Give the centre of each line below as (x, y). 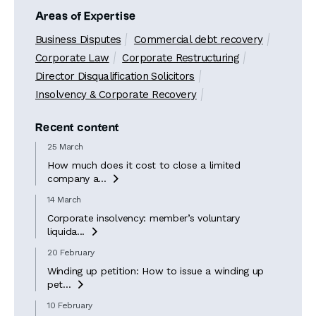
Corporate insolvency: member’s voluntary (144, 218)
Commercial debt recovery (198, 39)
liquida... (66, 231)
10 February (70, 305)
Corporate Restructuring (181, 58)
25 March (66, 147)
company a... (77, 178)
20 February (71, 253)
